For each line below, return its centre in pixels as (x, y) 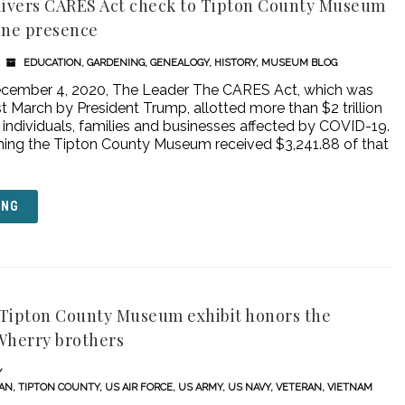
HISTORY (235, 63)
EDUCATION (53, 63)
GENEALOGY (180, 63)
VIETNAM (350, 387)
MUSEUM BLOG (300, 63)
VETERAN (299, 387)
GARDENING (116, 63)
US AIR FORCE (139, 387)
